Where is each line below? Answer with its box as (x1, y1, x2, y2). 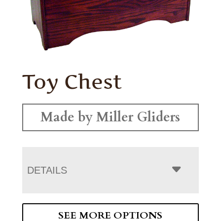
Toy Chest (22, 69, 122, 94)
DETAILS (27, 164, 67, 176)
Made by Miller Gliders (40, 108, 181, 126)
